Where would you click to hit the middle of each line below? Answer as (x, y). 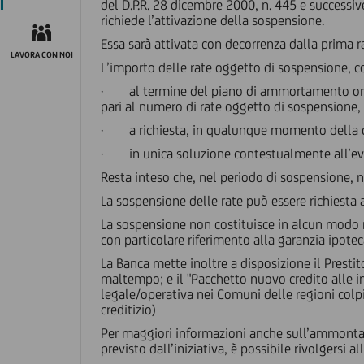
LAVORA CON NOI (41, 54)
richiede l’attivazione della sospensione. (212, 20)
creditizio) (128, 310)
